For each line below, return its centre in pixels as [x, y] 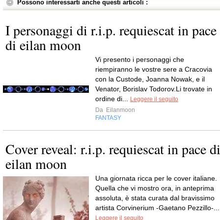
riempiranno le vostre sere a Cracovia [154, 69]
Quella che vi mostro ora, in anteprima [155, 188]
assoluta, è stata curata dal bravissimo [155, 198]
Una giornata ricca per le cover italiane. [156, 179]
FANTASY [108, 118]
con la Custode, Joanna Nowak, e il [150, 79]
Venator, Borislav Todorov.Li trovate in [154, 89]
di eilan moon [43, 45]
